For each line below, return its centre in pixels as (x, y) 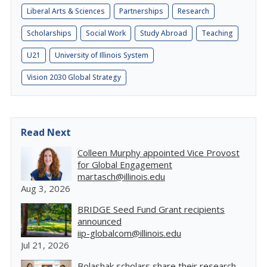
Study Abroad (164, 33)
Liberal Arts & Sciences (66, 11)
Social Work (106, 33)
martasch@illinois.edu (121, 176)
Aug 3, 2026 (46, 188)
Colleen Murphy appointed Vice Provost (159, 153)
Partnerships (141, 11)
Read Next (46, 132)
